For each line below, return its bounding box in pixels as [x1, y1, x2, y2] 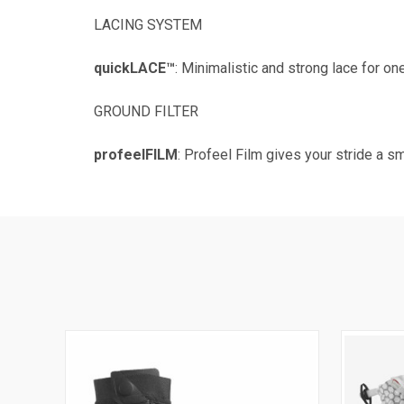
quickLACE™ [94, 60, 175, 77]
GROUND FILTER [94, 103, 198, 120]
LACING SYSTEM [94, 16, 202, 33]
